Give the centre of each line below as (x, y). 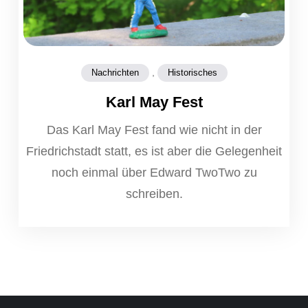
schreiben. (154, 194)
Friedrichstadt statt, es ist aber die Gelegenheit (154, 151)
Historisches (192, 72)
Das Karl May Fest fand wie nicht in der (154, 130)
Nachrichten (115, 72)
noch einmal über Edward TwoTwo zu (154, 172)
